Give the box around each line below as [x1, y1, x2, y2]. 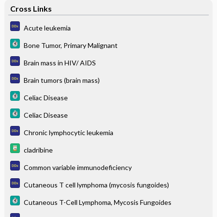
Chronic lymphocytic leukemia [23, 128, 113, 137]
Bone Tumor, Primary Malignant [23, 41, 118, 49]
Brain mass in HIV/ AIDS [23, 58, 96, 67]
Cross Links [10, 4, 52, 13]
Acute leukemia [23, 23, 71, 32]
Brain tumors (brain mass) [23, 76, 100, 84]
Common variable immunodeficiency [23, 163, 132, 171]
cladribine [23, 145, 53, 154]
